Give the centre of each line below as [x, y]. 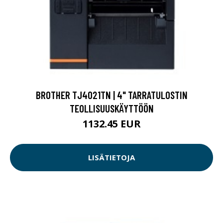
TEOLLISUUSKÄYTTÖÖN [111, 108]
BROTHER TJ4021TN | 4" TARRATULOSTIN [111, 95]
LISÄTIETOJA [111, 158]
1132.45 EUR [111, 123]
